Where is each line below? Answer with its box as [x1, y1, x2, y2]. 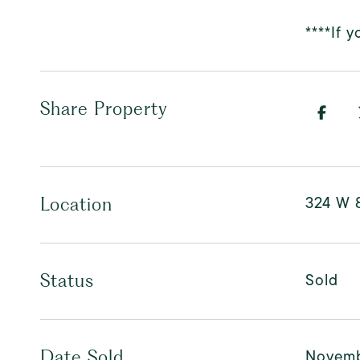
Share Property [40, 98, 168, 119]
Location [40, 194, 112, 215]
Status [40, 270, 94, 291]
